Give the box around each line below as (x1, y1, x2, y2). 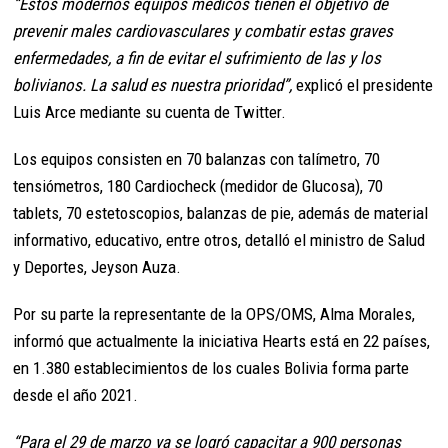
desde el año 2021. (13, 385, 139, 406)
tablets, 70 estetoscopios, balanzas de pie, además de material (13, 203, 429, 224)
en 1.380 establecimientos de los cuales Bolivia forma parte (13, 358, 410, 379)
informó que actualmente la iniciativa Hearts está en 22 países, (13, 331, 431, 352)
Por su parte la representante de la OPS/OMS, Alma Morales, (13, 304, 416, 325)
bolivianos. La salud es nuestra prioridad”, (13, 75, 297, 96)
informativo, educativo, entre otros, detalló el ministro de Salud (13, 230, 426, 251)
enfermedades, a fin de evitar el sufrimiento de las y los (13, 48, 382, 69)
